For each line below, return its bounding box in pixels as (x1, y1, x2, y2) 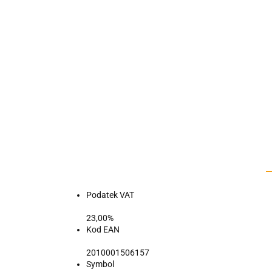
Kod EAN (86, 225, 120, 234)
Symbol (86, 259, 114, 269)
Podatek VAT (86, 190, 134, 200)
